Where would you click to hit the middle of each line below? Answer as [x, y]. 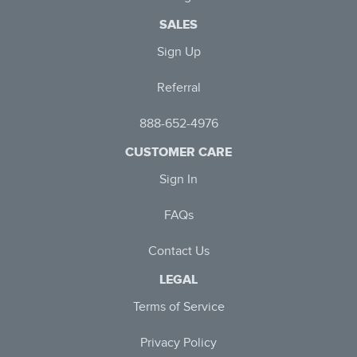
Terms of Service [178, 308]
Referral [178, 88]
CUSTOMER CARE [178, 152]
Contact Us [178, 252]
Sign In [178, 180]
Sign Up [178, 53]
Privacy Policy [178, 343]
